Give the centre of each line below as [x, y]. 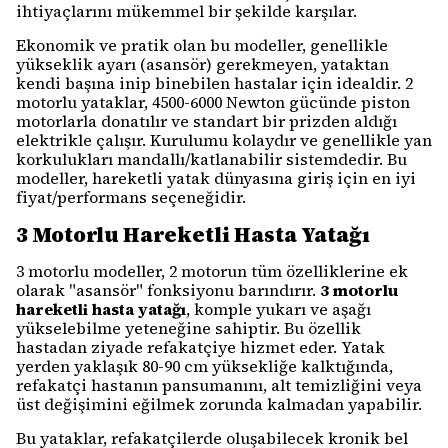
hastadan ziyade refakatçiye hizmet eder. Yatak [200, 347]
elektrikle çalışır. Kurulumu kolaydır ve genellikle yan [224, 140]
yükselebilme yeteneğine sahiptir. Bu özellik [188, 328]
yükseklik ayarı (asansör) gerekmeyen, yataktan [202, 64]
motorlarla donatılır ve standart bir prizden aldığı [206, 121]
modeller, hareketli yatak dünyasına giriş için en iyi [216, 178]
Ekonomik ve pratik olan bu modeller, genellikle [202, 45]
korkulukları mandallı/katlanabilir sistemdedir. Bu [211, 159]
